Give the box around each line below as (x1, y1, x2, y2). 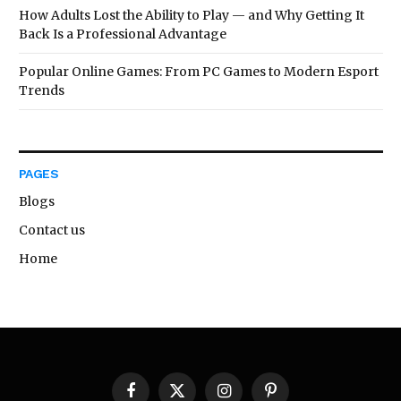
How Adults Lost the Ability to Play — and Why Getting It (19, 6, 364, 23)
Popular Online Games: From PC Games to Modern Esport (19, 63, 379, 80)
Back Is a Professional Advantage (19, 25, 226, 42)
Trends (19, 81, 64, 98)
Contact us (19, 221, 85, 238)
